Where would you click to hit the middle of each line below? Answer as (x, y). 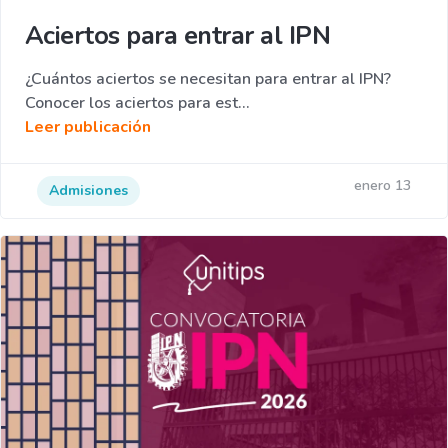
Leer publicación (88, 127)
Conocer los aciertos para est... (137, 103)
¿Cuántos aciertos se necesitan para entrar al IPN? (208, 79)
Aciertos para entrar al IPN (178, 36)
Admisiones (88, 191)
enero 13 (382, 186)
